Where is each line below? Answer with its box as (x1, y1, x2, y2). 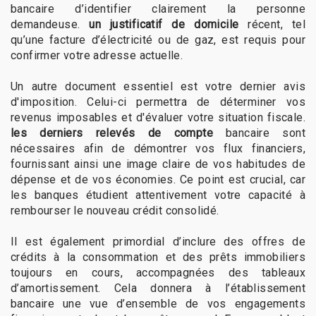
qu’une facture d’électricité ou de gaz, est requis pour (11, 33, 305, 47)
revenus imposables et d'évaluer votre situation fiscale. (11, 111, 305, 125)
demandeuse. (11, 18, 90, 32)
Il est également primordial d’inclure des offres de (11, 235, 305, 249)
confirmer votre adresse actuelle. (11, 49, 183, 63)
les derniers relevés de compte (11, 126, 213, 140)
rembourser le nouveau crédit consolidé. (11, 204, 219, 218)
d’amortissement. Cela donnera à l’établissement (11, 281, 305, 296)
